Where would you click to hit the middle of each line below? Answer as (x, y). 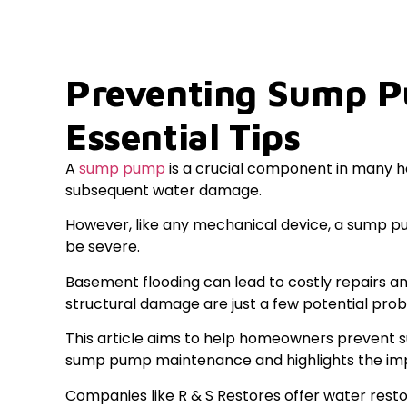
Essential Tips (183, 136)
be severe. (103, 247)
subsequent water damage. (164, 190)
